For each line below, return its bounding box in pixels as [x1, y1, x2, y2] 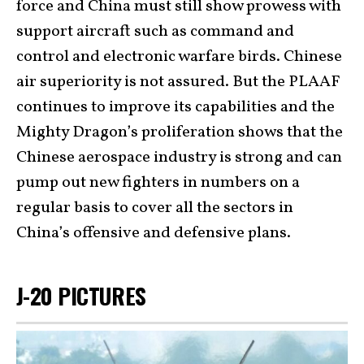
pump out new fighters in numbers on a [16, 171, 300, 194]
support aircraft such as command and [16, 20, 294, 43]
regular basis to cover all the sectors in [16, 197, 293, 219]
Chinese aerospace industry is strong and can [16, 146, 342, 169]
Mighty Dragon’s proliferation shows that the [16, 121, 343, 144]
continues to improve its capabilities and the [16, 96, 335, 119]
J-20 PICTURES [16, 279, 146, 312]
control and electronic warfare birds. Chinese [16, 45, 342, 68]
